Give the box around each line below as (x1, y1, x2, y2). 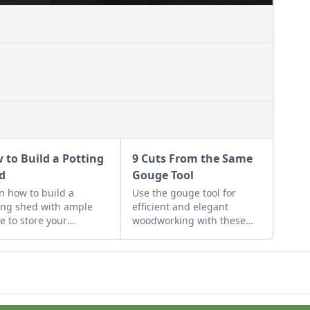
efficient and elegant (131, 199, 228, 213)
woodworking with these (131, 213, 246, 227)
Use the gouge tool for (131, 185, 236, 199)
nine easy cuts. (131, 227, 201, 241)
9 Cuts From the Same (131, 150, 253, 166)
